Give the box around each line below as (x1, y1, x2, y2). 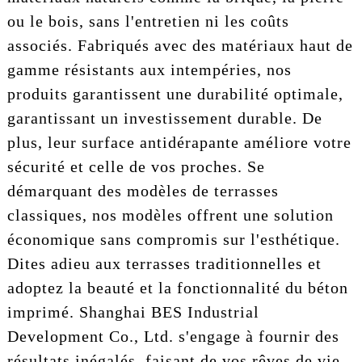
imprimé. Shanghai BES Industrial (6, 302, 259, 321)
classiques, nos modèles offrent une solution (6, 205, 334, 224)
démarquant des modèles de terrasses (6, 181, 279, 200)
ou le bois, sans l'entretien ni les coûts (6, 11, 289, 30)
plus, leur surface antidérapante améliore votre (6, 133, 351, 151)
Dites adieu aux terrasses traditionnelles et (6, 254, 322, 272)
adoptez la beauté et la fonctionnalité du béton (6, 278, 348, 297)
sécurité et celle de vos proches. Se (6, 157, 265, 175)
